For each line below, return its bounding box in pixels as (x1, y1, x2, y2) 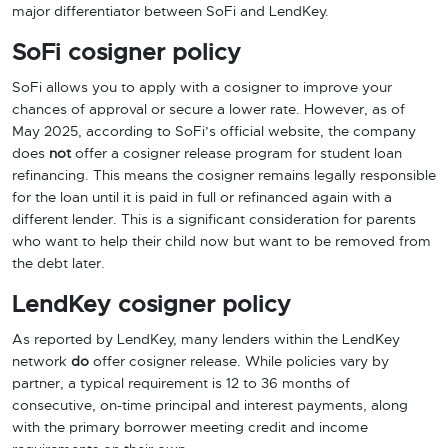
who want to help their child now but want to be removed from (12, 235, 431, 249)
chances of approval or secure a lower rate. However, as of (12, 103, 405, 117)
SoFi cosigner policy (12, 41, 241, 65)
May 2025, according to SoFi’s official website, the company (12, 125, 416, 139)
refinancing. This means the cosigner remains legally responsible (12, 169, 436, 183)
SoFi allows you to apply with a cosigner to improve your (12, 81, 392, 95)
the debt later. (12, 257, 105, 271)
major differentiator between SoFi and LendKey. (12, 5, 329, 19)
